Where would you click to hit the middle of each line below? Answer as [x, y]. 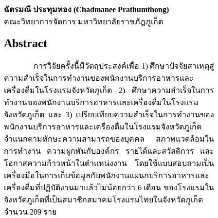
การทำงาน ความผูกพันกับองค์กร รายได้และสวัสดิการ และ [109, 151]
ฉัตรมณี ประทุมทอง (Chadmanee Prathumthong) [86, 9]
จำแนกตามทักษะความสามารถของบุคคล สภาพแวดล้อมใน [109, 139]
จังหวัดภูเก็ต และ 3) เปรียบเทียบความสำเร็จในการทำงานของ [109, 115]
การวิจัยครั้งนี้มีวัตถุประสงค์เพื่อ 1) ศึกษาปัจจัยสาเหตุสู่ [109, 66]
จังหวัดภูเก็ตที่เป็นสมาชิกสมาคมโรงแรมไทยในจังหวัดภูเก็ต [103, 200]
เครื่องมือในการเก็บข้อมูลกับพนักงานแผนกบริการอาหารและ [107, 176]
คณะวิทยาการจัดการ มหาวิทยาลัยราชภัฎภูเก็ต [83, 21]
